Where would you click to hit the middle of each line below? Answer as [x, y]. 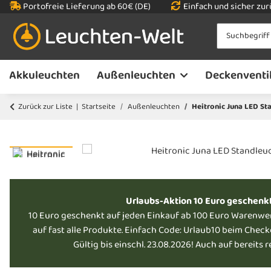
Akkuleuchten [44, 76]
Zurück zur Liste [45, 106]
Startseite [99, 106]
